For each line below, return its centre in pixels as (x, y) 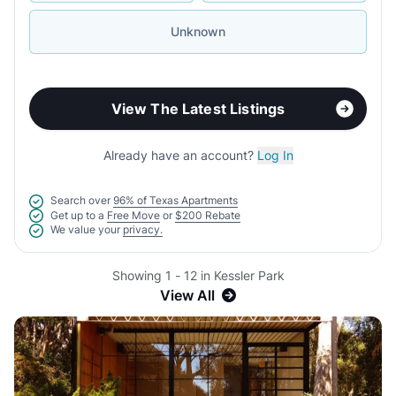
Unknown (198, 31)
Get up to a (77, 215)
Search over (80, 200)
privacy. (143, 230)
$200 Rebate (208, 215)
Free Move (133, 215)
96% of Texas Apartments (175, 200)
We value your (85, 230)
